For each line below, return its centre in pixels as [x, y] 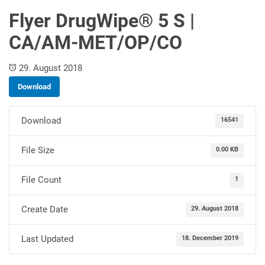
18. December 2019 [210, 238]
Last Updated [47, 239]
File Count [41, 180]
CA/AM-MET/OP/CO [96, 43]
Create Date [45, 210]
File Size [38, 151]
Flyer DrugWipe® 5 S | [102, 21]
